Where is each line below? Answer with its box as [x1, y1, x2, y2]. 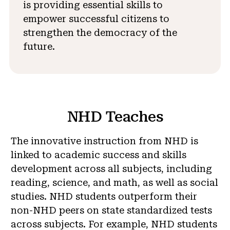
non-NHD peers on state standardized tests [11, 204, 212, 216]
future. [23, 41, 55, 52]
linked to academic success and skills [11, 149, 186, 160]
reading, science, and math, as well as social [11, 177, 218, 188]
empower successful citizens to [23, 13, 169, 24]
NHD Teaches [67, 107, 163, 125]
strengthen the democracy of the [23, 27, 177, 38]
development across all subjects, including [11, 163, 212, 174]
